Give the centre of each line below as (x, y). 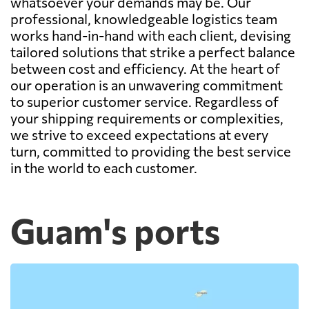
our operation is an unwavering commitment (147, 84)
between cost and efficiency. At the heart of (145, 68)
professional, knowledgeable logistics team (144, 18)
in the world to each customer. (104, 167)
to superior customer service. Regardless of (144, 101)
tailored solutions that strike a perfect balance (153, 51)
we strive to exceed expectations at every (139, 134)
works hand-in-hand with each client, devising (151, 35)
